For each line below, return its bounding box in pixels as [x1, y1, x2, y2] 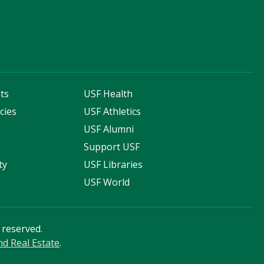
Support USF [84, 140, 140, 154]
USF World [84, 176, 130, 189]
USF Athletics [84, 105, 141, 118]
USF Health [84, 87, 133, 101]
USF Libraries [84, 158, 143, 171]
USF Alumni [84, 123, 134, 136]
